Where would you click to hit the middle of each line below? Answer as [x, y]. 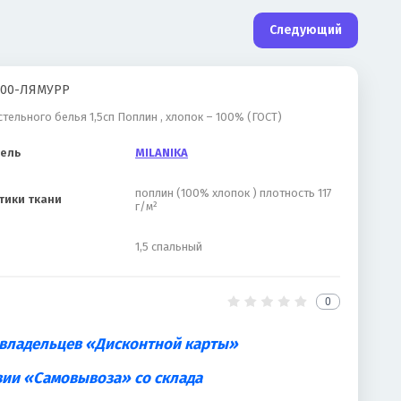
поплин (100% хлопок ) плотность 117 [234, 192]
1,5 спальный [169, 246]
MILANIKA [162, 152]
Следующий [306, 30]
